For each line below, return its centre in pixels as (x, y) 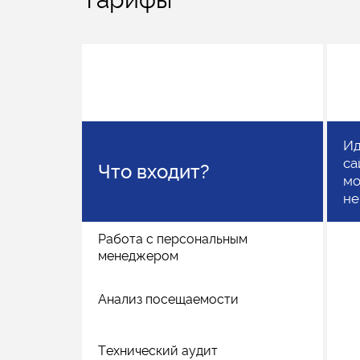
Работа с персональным (173, 239)
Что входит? (153, 171)
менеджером (138, 256)
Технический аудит (158, 350)
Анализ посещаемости (168, 299)
